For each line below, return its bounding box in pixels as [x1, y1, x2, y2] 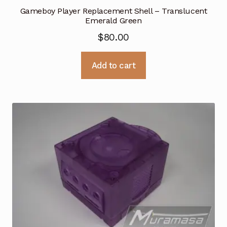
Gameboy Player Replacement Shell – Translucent [20, 6, 207, 16]
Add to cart [91, 60, 136, 70]
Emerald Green [85, 15, 142, 25]
